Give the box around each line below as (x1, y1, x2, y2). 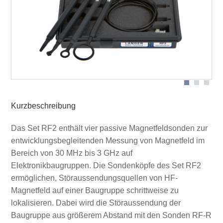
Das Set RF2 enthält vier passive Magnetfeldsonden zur (10, 123, 208, 132)
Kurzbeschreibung (10, 102, 76, 111)
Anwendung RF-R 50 (22, 40, 89, 48)
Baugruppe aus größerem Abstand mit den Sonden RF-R (10, 211, 212, 220)
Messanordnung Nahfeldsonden (22, 7, 123, 15)
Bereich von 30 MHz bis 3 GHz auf (10, 148, 132, 157)
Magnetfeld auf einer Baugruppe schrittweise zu (10, 186, 179, 195)
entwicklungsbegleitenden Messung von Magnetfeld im (10, 136, 205, 145)
